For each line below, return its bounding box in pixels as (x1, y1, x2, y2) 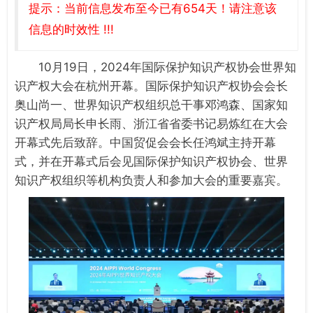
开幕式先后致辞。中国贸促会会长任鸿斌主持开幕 (15, 135, 276, 150)
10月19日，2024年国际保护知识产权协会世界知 (38, 59, 296, 74)
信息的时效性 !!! (29, 22, 114, 36)
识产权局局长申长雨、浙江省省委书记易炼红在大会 (15, 116, 288, 131)
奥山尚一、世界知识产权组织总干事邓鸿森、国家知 (15, 97, 288, 112)
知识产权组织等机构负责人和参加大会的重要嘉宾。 (15, 173, 288, 187)
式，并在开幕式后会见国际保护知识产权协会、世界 (15, 154, 288, 168)
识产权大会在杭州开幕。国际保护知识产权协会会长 (15, 78, 288, 93)
